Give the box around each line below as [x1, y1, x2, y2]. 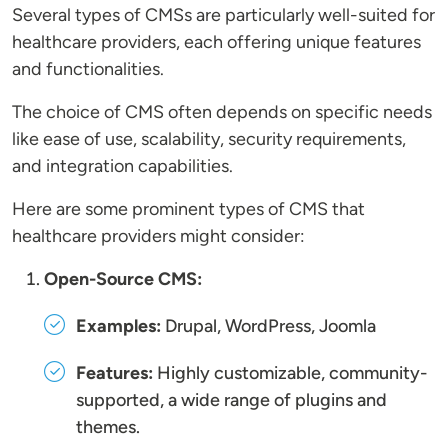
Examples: [76, 315, 161, 338]
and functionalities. [12, 58, 164, 81]
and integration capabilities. [12, 155, 233, 178]
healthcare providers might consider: [12, 225, 305, 248]
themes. [76, 416, 140, 439]
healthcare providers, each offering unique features [12, 31, 421, 54]
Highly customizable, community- [153, 362, 427, 385]
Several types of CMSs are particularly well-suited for [12, 4, 435, 27]
